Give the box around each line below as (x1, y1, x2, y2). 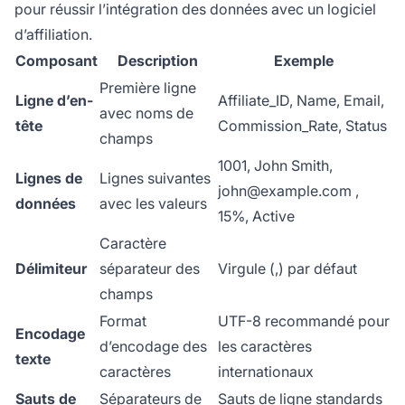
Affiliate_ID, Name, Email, (218, 91, 384, 110)
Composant (15, 52, 98, 71)
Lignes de (15, 169, 82, 188)
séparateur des (99, 259, 200, 278)
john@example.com (218, 182, 352, 201)
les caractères (218, 337, 312, 356)
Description (118, 52, 198, 71)
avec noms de (99, 104, 193, 123)
